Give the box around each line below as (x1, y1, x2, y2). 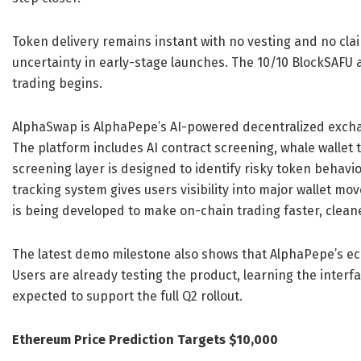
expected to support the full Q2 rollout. (12, 288, 243, 304)
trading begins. (12, 76, 102, 91)
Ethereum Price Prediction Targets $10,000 (12, 332, 278, 347)
